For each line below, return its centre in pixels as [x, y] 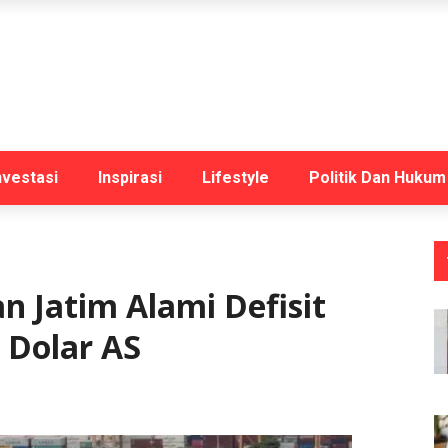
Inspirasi [130, 177]
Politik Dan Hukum [377, 177]
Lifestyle [235, 177]
